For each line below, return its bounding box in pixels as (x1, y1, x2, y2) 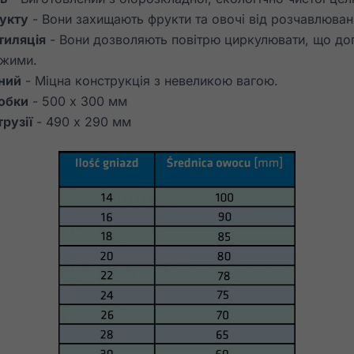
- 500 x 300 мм (28, 93, 127, 110)
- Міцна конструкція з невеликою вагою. (21, 73, 278, 89)
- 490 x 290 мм (32, 114, 131, 130)
